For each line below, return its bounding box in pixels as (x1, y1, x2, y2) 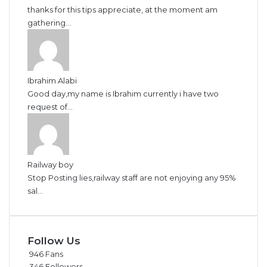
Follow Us (27, 234, 80, 246)
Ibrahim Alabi (27, 75, 77, 85)
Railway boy (27, 159, 73, 169)
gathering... (27, 17, 71, 27)
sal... (27, 185, 43, 195)
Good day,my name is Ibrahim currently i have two (27, 88, 219, 98)
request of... (27, 101, 73, 111)
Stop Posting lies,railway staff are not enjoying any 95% (27, 172, 236, 182)
